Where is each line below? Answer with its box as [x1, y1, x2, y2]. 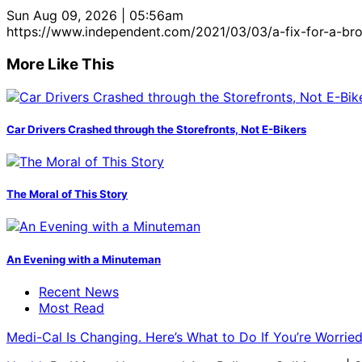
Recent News [39, 283, 119, 300]
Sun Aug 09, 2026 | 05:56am [6, 7, 183, 24]
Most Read [39, 299, 104, 316]
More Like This [6, 54, 115, 74]
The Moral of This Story [6, 187, 128, 201]
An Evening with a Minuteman [6, 252, 161, 266]
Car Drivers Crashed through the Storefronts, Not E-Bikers [6, 122, 306, 136]
